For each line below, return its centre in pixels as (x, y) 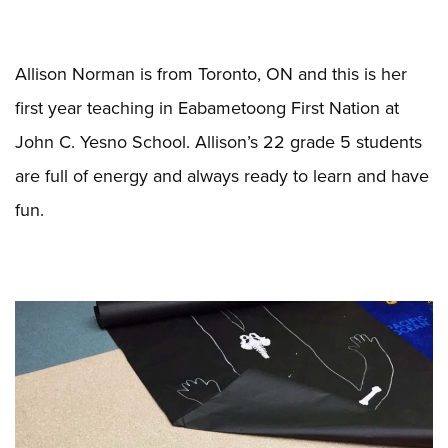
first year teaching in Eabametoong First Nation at (207, 107)
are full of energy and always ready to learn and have (222, 175)
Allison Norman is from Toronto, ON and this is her (211, 73)
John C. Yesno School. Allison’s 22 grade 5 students (218, 141)
